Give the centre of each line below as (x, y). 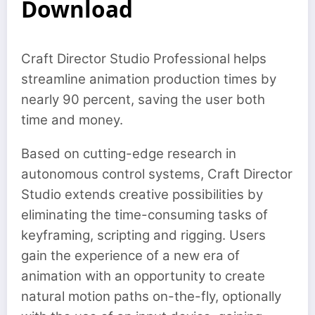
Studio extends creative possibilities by (142, 195)
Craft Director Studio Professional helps (144, 59)
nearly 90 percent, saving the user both (143, 99)
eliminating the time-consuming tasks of (144, 215)
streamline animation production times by (149, 79)
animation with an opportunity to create (143, 276)
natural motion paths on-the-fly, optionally (151, 297)
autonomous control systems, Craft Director (157, 174)
